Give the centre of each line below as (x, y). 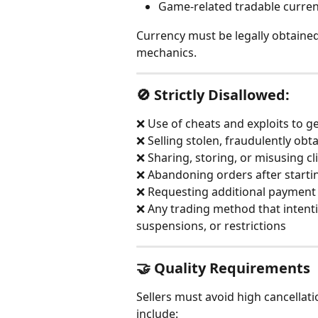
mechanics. (166, 52)
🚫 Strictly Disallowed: (213, 94)
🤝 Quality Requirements (223, 268)
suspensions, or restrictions (211, 225)
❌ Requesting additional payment (226, 191)
